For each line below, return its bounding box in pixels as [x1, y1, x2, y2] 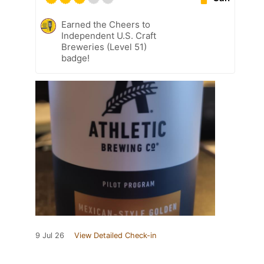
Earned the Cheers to [61, 18, 150, 30]
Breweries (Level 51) [61, 41, 147, 52]
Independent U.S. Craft [61, 29, 156, 41]
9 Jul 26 [35, 230, 64, 240]
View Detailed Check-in [74, 230, 156, 240]
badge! [61, 52, 90, 64]
